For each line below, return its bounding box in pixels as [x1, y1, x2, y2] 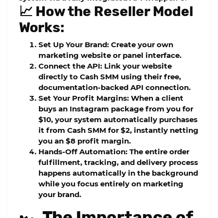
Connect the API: [38, 61, 102, 71]
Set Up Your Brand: [38, 39, 109, 49]
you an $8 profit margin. [38, 136, 131, 145]
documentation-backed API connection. [38, 82, 191, 92]
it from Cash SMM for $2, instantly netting [38, 125, 199, 135]
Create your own [109, 39, 173, 49]
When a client [129, 93, 183, 103]
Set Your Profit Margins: [38, 93, 129, 103]
